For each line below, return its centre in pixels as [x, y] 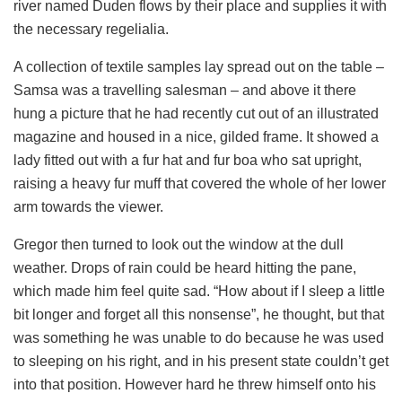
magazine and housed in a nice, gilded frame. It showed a [196, 137]
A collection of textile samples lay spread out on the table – [199, 67]
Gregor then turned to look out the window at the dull [179, 245]
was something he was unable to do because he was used [199, 338]
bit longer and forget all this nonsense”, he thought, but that [199, 315]
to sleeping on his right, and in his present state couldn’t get [201, 362]
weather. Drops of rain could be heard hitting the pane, [185, 268]
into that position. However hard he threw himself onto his [195, 385]
